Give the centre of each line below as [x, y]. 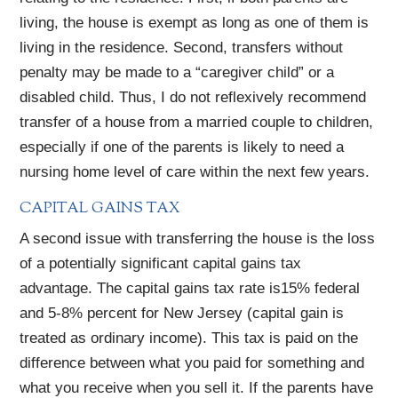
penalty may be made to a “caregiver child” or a [177, 73]
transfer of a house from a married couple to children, [197, 123]
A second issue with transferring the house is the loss [198, 239]
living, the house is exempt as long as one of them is [195, 23]
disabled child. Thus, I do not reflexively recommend [193, 98]
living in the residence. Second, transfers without [182, 48]
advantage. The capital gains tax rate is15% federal [190, 289]
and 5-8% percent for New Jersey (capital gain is [182, 314]
